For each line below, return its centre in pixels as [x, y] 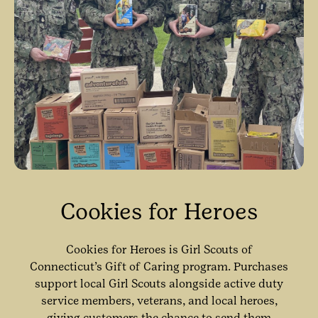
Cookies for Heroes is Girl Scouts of [159, 249]
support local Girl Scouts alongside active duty [159, 283]
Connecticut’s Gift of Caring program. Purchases [159, 266]
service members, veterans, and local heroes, [159, 300]
